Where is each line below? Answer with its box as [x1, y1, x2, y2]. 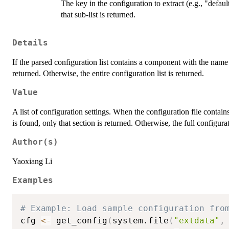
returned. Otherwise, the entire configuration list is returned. [12, 69, 204, 78]
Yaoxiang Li [12, 157, 52, 166]
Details [12, 38, 48, 48]
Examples [12, 176, 53, 186]
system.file [112, 215, 169, 225]
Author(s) [12, 138, 58, 147]
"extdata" [174, 215, 220, 225]
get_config [51, 215, 107, 225]
